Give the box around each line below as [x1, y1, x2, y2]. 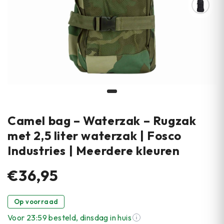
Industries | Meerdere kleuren [7, 143, 180, 158]
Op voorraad [14, 197, 58, 205]
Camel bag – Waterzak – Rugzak [7, 113, 196, 128]
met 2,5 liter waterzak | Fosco [7, 128, 182, 143]
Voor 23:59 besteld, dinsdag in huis [7, 212, 131, 222]
